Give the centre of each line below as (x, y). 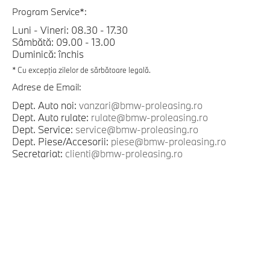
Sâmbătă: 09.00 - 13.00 (64, 42)
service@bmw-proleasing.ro (137, 130)
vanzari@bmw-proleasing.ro (141, 105)
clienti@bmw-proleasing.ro (124, 154)
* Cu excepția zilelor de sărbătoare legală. (81, 70)
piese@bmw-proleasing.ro (168, 142)
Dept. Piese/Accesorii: (61, 142)
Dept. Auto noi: (46, 105)
